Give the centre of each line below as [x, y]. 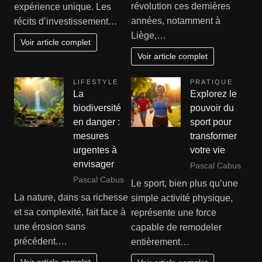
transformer [213, 136]
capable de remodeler [176, 227]
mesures [91, 136]
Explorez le [213, 94]
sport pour [211, 122]
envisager [93, 164]
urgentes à [95, 150]
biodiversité [97, 108]
